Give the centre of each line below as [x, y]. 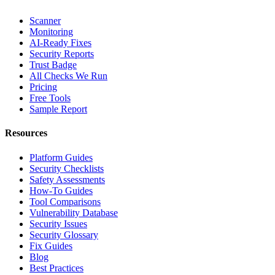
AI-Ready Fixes [60, 43]
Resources [26, 133]
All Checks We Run [68, 76]
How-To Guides [61, 190]
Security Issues [58, 223]
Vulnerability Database [74, 212]
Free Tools [50, 98]
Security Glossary [64, 234]
